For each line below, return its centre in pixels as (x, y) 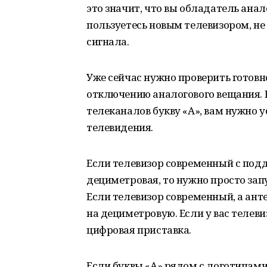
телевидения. (120, 127)
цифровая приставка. (139, 230)
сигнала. (108, 41)
